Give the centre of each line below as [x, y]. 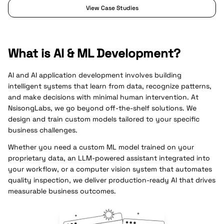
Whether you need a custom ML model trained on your [101, 147]
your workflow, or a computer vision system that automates [110, 169]
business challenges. [43, 130]
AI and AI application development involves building [95, 75]
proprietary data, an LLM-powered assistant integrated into [109, 158]
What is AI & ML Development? [94, 53]
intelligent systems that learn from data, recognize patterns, [110, 86]
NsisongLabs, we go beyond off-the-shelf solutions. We [102, 108]
